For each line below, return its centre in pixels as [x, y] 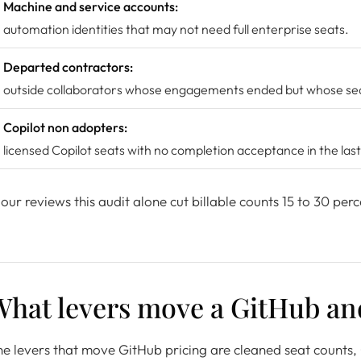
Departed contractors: [68, 67]
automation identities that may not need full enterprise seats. [176, 29]
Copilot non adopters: [65, 127]
